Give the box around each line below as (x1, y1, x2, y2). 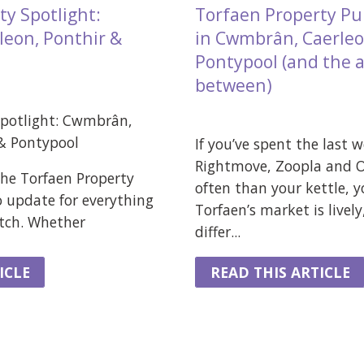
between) (195, 73, 272, 97)
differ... (195, 221, 240, 241)
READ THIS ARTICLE (210, 262, 350, 283)
